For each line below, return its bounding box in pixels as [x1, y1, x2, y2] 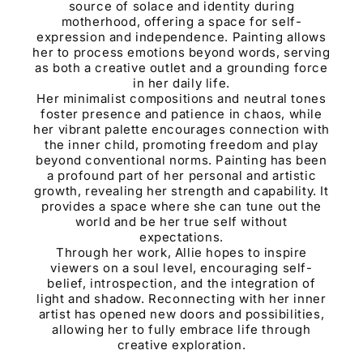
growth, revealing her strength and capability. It [34, 183, 329, 199]
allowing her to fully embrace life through [52, 322, 311, 338]
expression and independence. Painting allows [36, 29, 327, 45]
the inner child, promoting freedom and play [45, 137, 318, 153]
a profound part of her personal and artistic [46, 168, 317, 184]
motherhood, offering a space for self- [61, 14, 302, 30]
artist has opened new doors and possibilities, [38, 306, 325, 322]
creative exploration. [117, 337, 246, 353]
